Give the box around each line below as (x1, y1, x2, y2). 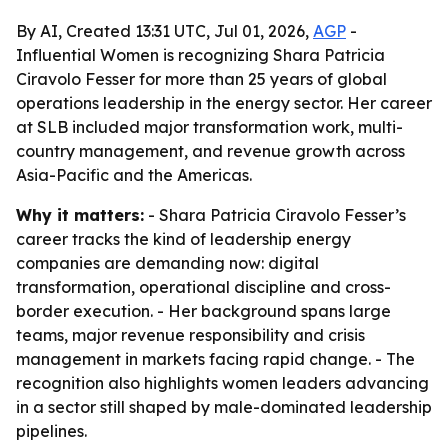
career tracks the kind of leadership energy (16, 229, 351, 249)
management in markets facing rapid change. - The (16, 349, 415, 369)
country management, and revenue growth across (16, 141, 405, 161)
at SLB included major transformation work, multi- (16, 117, 403, 137)
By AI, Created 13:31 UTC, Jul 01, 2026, (16, 21, 313, 41)
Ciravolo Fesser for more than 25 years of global (16, 69, 387, 89)
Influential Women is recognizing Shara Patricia (16, 45, 385, 65)
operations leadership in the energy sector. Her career (16, 93, 432, 113)
